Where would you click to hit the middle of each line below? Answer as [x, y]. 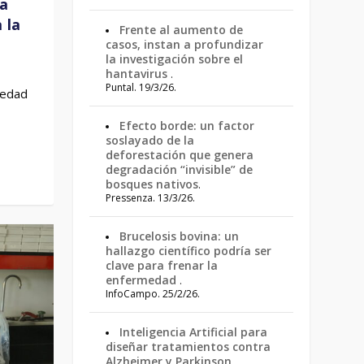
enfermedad [143, 280]
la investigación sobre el [175, 59]
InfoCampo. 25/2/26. [153, 294]
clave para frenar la [162, 265]
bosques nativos [152, 184]
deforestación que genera [180, 155]
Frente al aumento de [182, 30]
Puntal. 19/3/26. [141, 87]
